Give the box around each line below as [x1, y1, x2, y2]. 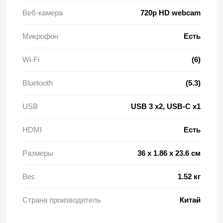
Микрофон [22, 32, 58, 40]
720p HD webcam [140, 8, 201, 17]
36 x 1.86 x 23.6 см [137, 149, 201, 157]
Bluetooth [22, 79, 53, 87]
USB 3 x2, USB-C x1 [131, 102, 201, 111]
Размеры [22, 149, 53, 157]
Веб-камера [22, 8, 63, 17]
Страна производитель [22, 196, 101, 204]
